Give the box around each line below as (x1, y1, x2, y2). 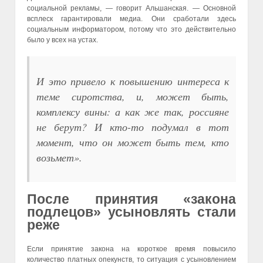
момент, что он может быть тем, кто (36, 135, 229, 150)
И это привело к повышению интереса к (36, 74, 229, 89)
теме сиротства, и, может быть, (36, 89, 229, 104)
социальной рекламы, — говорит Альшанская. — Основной (27, 4, 236, 13)
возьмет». (36, 150, 82, 165)
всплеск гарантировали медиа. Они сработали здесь (27, 15, 236, 23)
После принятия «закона (27, 192, 236, 207)
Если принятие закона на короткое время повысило (27, 244, 236, 253)
